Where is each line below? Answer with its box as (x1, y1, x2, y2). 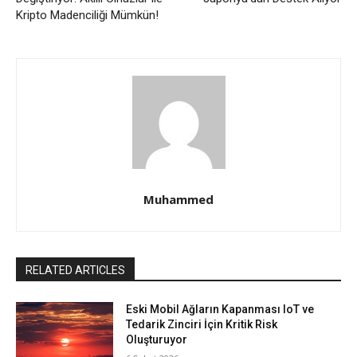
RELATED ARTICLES (25, 264, 125, 277)
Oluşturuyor (126, 333, 188, 347)
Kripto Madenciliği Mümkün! (16, 8, 159, 23)
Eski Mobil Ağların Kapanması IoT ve (126, 303, 315, 316)
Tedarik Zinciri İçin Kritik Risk (126, 318, 278, 331)
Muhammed (143, 191, 214, 208)
